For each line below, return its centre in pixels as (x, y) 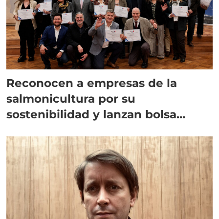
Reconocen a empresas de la (92, 83)
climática (34, 130)
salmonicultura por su (71, 99)
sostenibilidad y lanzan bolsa (92, 114)
